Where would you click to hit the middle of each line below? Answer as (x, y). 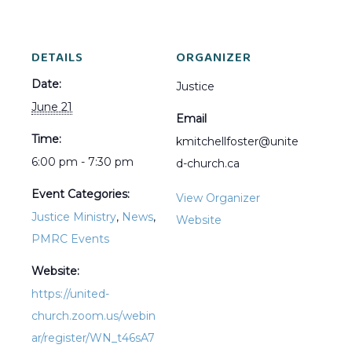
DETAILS (57, 58)
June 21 (52, 106)
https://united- (70, 293)
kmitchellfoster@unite (237, 141)
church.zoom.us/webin (93, 315)
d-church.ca (208, 163)
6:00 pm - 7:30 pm (82, 161)
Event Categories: (81, 194)
